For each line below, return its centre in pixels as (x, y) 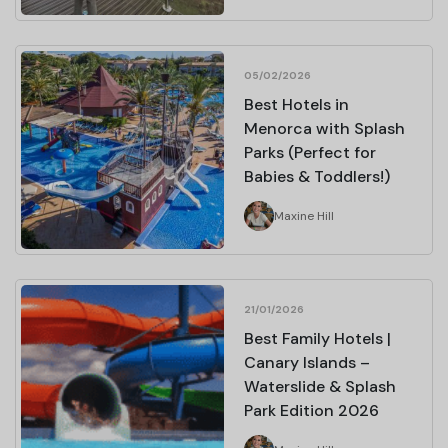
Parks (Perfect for (310, 152)
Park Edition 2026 (311, 410)
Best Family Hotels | (317, 338)
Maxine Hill (304, 215)
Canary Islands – (307, 362)
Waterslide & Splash (320, 386)
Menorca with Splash (324, 128)
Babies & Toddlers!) (317, 176)
